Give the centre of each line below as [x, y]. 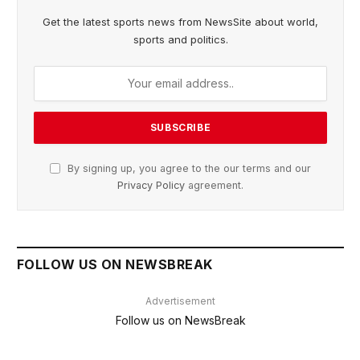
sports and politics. [180, 39]
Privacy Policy [151, 185]
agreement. [214, 185]
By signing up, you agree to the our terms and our [188, 168]
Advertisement [180, 301]
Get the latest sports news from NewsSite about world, [180, 21]
